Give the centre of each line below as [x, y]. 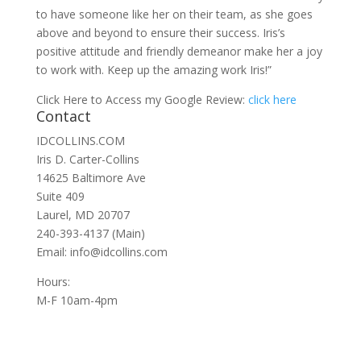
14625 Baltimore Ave [91, 178]
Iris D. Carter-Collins [87, 159]
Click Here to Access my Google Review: [142, 100]
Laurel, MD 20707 [83, 215]
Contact [63, 116]
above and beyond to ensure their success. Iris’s [160, 33]
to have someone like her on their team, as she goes [174, 14]
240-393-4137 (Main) [90, 233]
